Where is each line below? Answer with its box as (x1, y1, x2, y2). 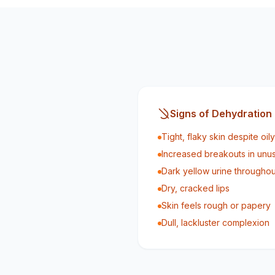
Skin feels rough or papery (161, 200, 271, 211)
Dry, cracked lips (161, 183, 230, 193)
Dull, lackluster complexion (161, 217, 269, 228)
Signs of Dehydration (170, 107, 272, 120)
